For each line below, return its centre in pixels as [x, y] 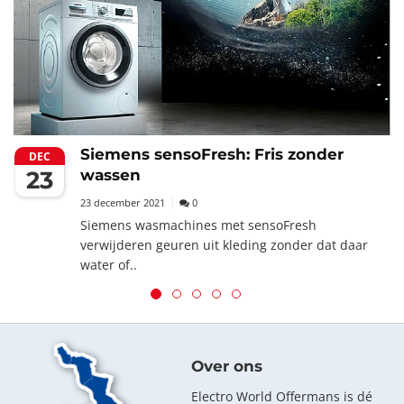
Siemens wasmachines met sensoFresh [198, 225]
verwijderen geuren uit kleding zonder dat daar [224, 244]
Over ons [227, 366]
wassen [110, 174]
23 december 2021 [123, 202]
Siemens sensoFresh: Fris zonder [212, 154]
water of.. [109, 264]
